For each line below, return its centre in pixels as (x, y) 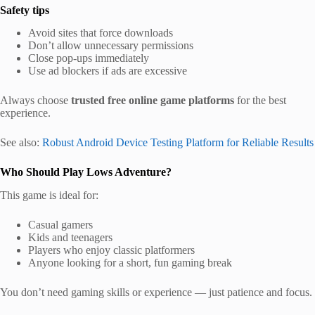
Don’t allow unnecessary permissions (111, 46)
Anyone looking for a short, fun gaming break (130, 263)
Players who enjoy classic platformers (111, 250)
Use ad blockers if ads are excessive (108, 71)
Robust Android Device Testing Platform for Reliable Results (178, 143)
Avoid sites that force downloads (101, 33)
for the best (260, 101)
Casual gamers (60, 225)
